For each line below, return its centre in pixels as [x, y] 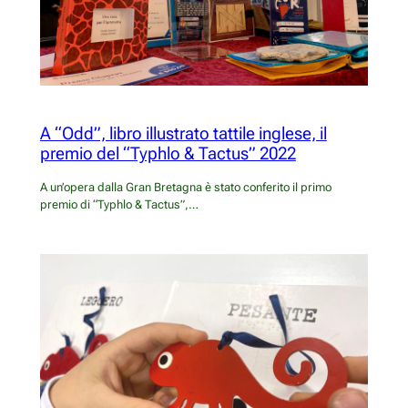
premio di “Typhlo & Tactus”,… [119, 204]
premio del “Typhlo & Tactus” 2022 [168, 154]
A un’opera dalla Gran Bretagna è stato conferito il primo [185, 187]
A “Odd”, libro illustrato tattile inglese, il [183, 134]
